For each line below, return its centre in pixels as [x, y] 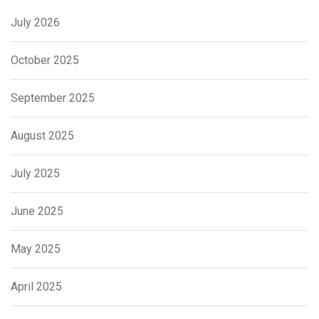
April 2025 [36, 287]
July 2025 [35, 173]
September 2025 [53, 98]
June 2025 [37, 211]
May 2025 [36, 249]
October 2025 [45, 60]
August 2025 [42, 136]
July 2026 [35, 22]
